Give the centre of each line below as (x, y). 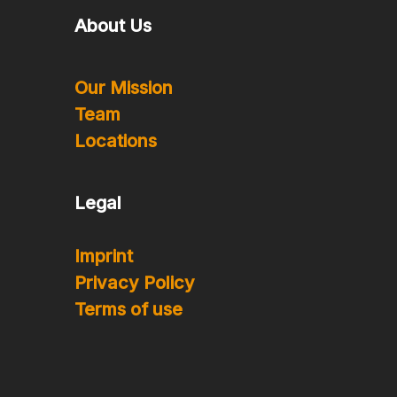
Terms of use (128, 309)
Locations (115, 141)
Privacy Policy (134, 283)
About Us (113, 26)
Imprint (103, 256)
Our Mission (123, 88)
